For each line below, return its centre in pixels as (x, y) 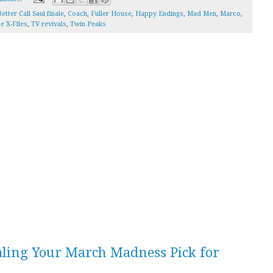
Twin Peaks (88, 24)
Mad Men (202, 14)
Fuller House (111, 14)
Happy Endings (159, 14)
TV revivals (49, 24)
